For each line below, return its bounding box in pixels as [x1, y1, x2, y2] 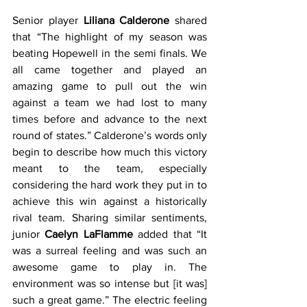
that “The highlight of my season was [12, 31, 207, 42]
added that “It [132, 228, 208, 240]
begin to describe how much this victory [12, 146, 207, 158]
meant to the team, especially [12, 162, 207, 174]
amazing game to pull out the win [12, 80, 207, 92]
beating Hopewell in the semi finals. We [12, 47, 207, 59]
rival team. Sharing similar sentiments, [12, 212, 207, 223]
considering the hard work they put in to [12, 179, 207, 191]
